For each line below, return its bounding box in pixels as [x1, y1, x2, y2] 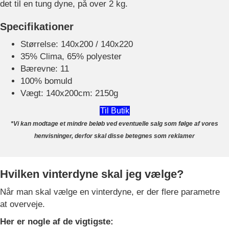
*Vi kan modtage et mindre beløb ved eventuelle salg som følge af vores [11, 120, 218, 127]
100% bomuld [20, 76, 72, 86]
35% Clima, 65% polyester [20, 52, 122, 61]
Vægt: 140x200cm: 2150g [20, 88, 118, 98]
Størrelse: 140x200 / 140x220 [20, 39, 133, 49]
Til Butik [100, 106, 129, 115]
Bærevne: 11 [20, 64, 69, 74]
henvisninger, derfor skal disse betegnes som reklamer [34, 132, 195, 140]
